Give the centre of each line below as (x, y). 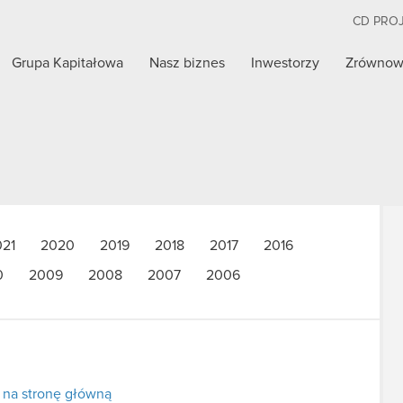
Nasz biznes (188, 63)
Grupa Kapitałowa (68, 63)
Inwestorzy (286, 63)
